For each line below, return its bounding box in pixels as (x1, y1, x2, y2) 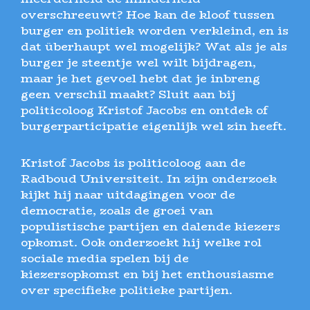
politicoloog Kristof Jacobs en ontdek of (21, 101, 268, 120)
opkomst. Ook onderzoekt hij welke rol (21, 232, 262, 251)
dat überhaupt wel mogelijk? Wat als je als (21, 37, 287, 56)
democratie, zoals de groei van (21, 201, 213, 219)
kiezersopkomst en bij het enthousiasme (21, 264, 274, 283)
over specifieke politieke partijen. (21, 280, 232, 299)
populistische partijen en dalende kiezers (21, 217, 280, 235)
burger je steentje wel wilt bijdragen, (21, 53, 256, 72)
